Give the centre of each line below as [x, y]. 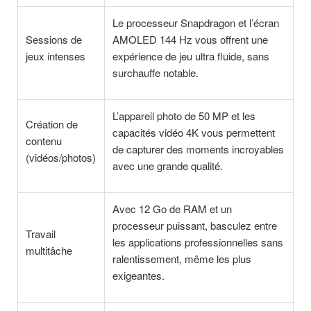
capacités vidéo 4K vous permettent [194, 132]
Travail [41, 233]
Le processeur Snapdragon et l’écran [196, 22]
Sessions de [54, 39]
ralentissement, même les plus [182, 258]
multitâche [49, 250]
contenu [44, 140]
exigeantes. [139, 275]
